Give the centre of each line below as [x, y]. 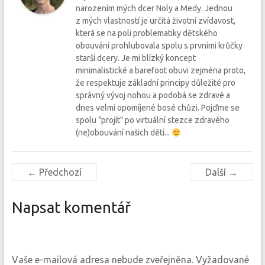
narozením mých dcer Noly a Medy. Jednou [154, 9]
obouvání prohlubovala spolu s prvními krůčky [159, 46]
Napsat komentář [71, 208]
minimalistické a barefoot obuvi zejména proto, [160, 71]
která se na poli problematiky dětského [146, 33]
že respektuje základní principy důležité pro [155, 83]
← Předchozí [54, 172]
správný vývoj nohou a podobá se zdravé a [153, 96]
